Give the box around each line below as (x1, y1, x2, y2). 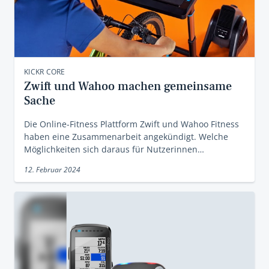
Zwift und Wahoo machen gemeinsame (24, 79, 232, 94)
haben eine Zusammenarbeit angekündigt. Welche (24, 131, 228, 142)
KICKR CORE (24, 67, 65, 77)
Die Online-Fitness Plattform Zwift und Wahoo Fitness (24, 118, 239, 130)
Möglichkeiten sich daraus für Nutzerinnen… (24, 144, 204, 155)
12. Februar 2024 (24, 165, 80, 175)
